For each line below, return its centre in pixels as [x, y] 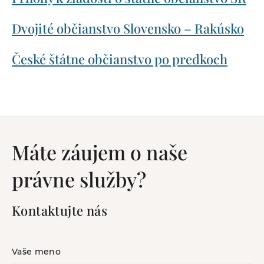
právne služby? [79, 179]
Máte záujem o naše [100, 152]
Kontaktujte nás [60, 211]
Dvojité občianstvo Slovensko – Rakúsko [128, 29]
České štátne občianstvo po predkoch [120, 59]
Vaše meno [37, 252]
